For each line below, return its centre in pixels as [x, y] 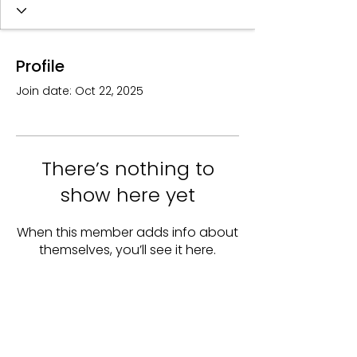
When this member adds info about [127, 232]
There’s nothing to [127, 169]
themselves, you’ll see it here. [127, 250]
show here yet [127, 195]
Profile [40, 66]
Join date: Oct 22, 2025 [80, 91]
